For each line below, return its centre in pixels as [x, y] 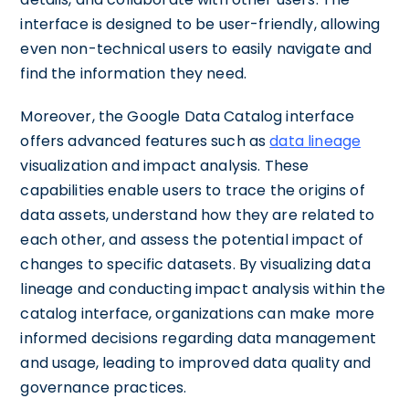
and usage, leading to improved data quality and [196, 362]
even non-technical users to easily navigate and [196, 48]
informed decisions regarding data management [198, 338]
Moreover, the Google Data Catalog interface [187, 116]
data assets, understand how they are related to [198, 215]
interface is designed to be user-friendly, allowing [200, 24]
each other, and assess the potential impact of [192, 239]
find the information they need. [134, 73]
